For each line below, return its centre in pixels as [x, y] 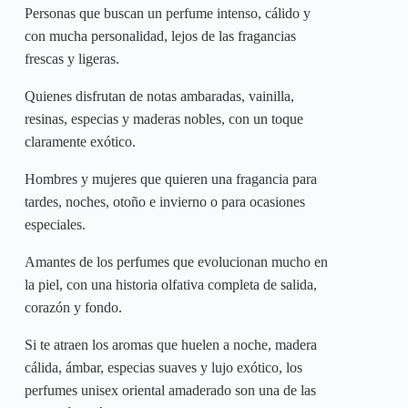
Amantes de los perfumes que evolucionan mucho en [176, 261]
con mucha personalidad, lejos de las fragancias [160, 36]
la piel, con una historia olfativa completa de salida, [171, 284]
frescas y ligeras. [72, 58]
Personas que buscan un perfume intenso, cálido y [168, 13]
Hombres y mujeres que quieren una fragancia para [171, 178]
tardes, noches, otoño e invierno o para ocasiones [165, 201]
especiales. [55, 224]
